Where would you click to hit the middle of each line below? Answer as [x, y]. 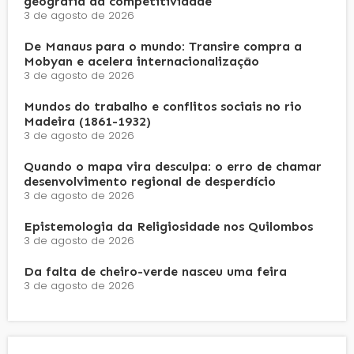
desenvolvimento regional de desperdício [150, 181]
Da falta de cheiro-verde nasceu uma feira [155, 271]
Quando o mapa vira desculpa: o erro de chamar [173, 166]
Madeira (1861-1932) [87, 121]
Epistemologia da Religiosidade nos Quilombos [168, 226]
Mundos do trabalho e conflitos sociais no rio [163, 106]
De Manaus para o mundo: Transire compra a [163, 46]
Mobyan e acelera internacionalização [141, 61]
